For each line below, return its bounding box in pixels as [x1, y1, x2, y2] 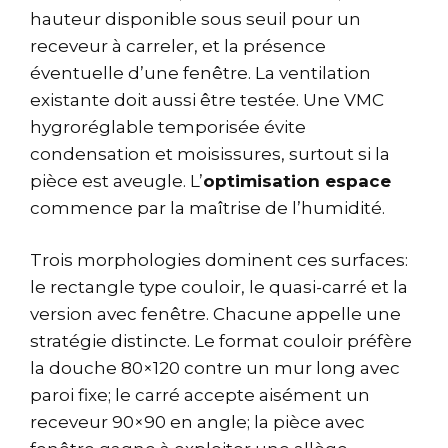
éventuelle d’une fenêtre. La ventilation [30, 62, 371, 83]
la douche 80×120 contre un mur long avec [30, 358, 400, 378]
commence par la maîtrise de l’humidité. [30, 197, 385, 218]
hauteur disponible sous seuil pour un [30, 8, 361, 29]
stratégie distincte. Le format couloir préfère [30, 331, 412, 351]
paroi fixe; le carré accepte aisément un [30, 385, 370, 405]
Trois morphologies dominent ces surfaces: [30, 250, 408, 270]
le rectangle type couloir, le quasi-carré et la [30, 277, 408, 297]
